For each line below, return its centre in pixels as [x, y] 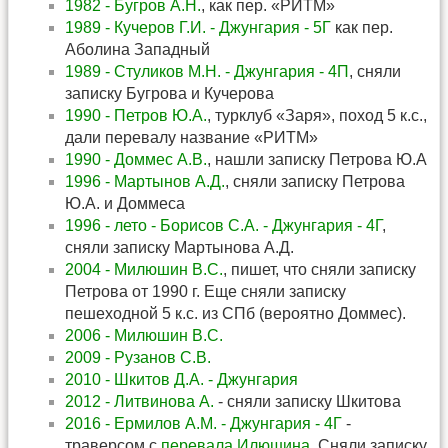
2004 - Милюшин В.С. [144, 269]
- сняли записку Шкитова [307, 401]
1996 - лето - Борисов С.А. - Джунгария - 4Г [223, 225]
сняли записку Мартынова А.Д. [179, 247]
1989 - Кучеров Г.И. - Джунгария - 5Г [198, 27]
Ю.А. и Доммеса [125, 203]
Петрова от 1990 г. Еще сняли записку [205, 291]
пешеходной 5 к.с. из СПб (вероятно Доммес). [235, 313]
